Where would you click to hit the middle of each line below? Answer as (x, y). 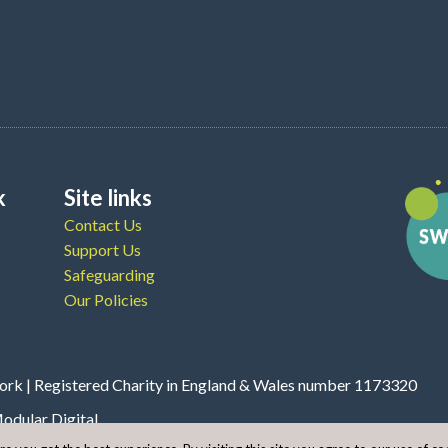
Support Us (103, 249)
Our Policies (106, 299)
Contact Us (103, 224)
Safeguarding (110, 274)
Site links (108, 197)
